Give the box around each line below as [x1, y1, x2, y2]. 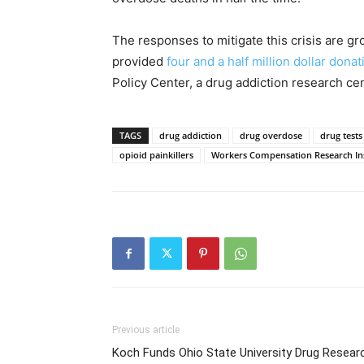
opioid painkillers [119, 149, 193, 161]
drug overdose [240, 129, 302, 141]
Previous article [112, 324, 180, 336]
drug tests [320, 129, 362, 141]
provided [112, 54, 167, 69]
